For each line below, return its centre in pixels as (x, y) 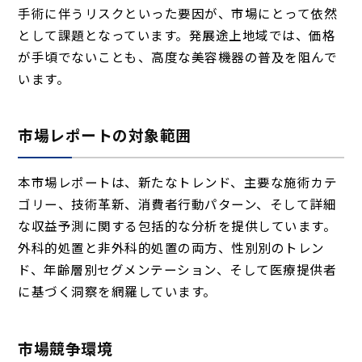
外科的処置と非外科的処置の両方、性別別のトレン (171, 248)
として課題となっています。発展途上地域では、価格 (177, 34)
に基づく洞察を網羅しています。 (117, 291)
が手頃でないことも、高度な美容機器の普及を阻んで (178, 56)
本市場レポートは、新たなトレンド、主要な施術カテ (178, 182)
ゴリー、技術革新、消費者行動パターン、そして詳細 (177, 204)
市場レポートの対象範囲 (105, 135)
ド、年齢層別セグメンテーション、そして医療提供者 (177, 269)
